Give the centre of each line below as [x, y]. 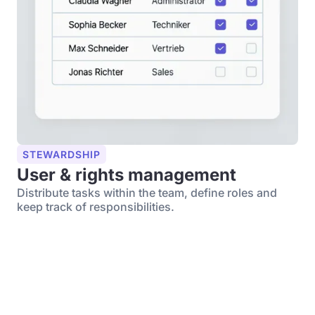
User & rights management [127, 175]
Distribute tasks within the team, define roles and [147, 193]
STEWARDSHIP [62, 154]
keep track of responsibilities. [96, 207]
